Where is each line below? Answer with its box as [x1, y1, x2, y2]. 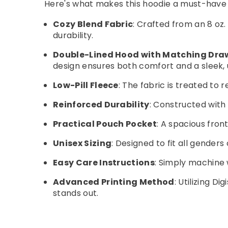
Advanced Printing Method [53, 176, 175, 188]
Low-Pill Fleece [53, 79, 119, 91]
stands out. [53, 187, 99, 199]
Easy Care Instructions [53, 156, 155, 168]
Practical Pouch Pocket [53, 118, 157, 130]
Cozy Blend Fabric [53, 18, 133, 30]
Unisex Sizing [53, 137, 112, 149]
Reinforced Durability [53, 98, 150, 110]
